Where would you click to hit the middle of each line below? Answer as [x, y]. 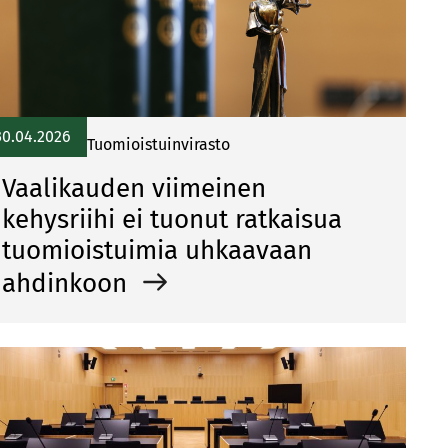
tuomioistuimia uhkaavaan [157, 250]
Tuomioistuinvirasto [158, 144]
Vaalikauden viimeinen [134, 188]
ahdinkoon [68, 283]
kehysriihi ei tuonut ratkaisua [172, 219]
